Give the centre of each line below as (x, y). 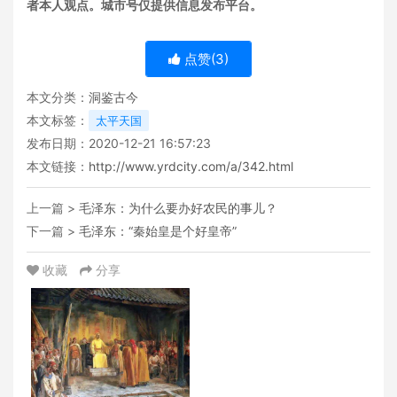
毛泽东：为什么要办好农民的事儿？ (178, 207)
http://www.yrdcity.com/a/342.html (191, 166)
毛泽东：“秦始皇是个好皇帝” (158, 230)
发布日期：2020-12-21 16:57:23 (119, 143)
